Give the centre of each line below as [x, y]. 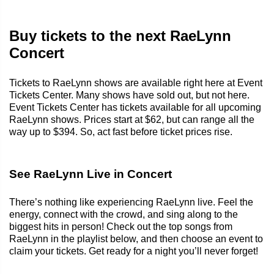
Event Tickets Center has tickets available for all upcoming [135, 107]
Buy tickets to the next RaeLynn [120, 35]
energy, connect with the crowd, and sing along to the [124, 214]
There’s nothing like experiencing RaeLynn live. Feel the [131, 202]
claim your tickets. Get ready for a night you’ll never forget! [134, 251]
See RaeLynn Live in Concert [91, 174]
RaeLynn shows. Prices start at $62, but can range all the [132, 119]
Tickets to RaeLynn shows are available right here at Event [136, 83]
